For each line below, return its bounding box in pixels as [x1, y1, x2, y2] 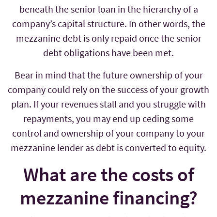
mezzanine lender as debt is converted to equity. [11, 141, 206, 154]
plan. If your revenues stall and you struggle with [11, 98, 206, 110]
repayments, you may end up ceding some [23, 112, 194, 125]
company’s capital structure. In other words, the [12, 17, 205, 30]
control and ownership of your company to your [12, 127, 205, 139]
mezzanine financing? [19, 186, 198, 210]
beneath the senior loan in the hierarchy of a [19, 3, 198, 15]
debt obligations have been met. [43, 46, 174, 59]
